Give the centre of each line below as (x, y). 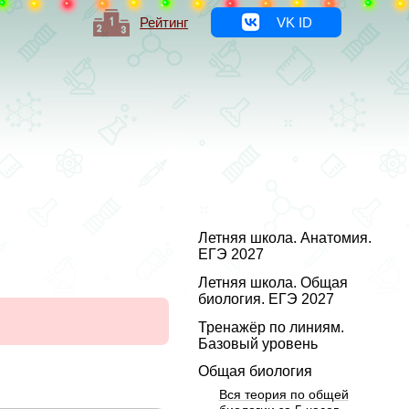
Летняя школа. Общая (273, 282)
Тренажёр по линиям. (272, 327)
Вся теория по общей (283, 395)
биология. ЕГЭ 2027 (267, 298)
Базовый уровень (258, 343)
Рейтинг (164, 22)
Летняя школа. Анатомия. (285, 238)
